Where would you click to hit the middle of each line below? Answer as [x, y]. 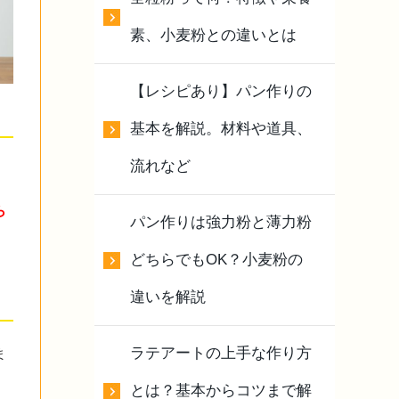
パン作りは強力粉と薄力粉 [221, 222]
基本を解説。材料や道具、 [221, 128]
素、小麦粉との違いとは [213, 35]
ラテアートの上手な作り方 [221, 353]
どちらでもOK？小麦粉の [216, 259]
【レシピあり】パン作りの [221, 91]
